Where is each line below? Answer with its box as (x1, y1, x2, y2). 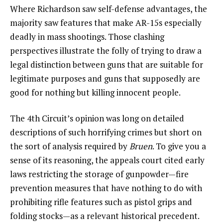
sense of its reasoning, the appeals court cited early (10, 154, 205, 166)
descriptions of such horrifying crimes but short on (10, 126, 202, 138)
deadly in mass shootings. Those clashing (10, 31, 164, 43)
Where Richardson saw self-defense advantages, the (10, 3, 207, 15)
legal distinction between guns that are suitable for (10, 59, 203, 71)
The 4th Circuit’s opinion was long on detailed (10, 112, 184, 124)
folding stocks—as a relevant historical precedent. (10, 210, 200, 222)
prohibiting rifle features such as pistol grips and (10, 196, 192, 208)
